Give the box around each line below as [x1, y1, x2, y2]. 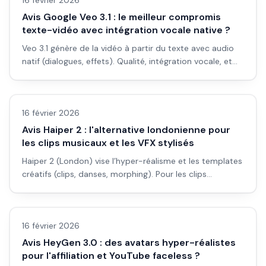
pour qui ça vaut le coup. [22, 69, 119, 80]
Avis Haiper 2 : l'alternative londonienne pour [22, 123, 230, 136]
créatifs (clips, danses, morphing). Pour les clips [22, 169, 207, 179]
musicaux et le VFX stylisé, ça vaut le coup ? [22, 182, 194, 192]
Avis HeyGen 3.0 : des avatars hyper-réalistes [22, 236, 236, 249]
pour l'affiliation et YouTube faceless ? [22, 249, 200, 262]
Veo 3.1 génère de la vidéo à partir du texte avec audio [22, 43, 234, 53]
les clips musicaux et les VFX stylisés [22, 137, 194, 149]
